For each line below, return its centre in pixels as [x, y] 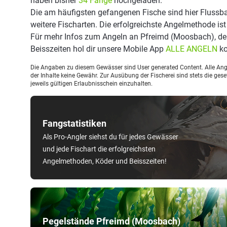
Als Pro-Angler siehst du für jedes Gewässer [110, 137]
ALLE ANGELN [192, 49]
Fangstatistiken [74, 123]
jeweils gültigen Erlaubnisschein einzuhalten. [91, 84]
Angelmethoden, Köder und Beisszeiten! [105, 161]
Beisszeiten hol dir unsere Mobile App [98, 49]
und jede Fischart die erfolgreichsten [99, 149]
